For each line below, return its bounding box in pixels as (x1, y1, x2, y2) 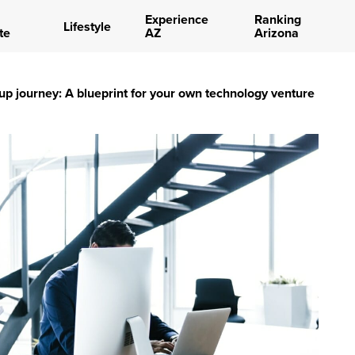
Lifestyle (63, 17, 111, 36)
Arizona (254, 24, 299, 42)
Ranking (254, 10, 301, 29)
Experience (144, 10, 208, 29)
